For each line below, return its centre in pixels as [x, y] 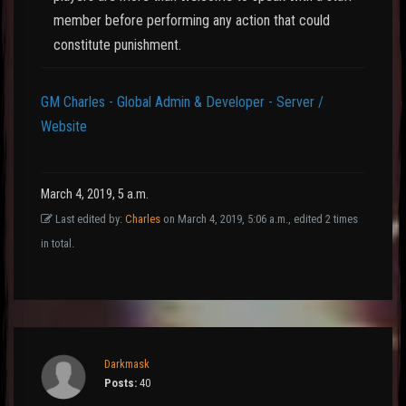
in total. [58, 244]
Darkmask [127, 364]
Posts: [121, 383]
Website [64, 127]
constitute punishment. [117, 45]
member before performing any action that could [192, 21]
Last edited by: [89, 219]
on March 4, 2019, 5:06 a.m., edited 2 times [259, 219]
